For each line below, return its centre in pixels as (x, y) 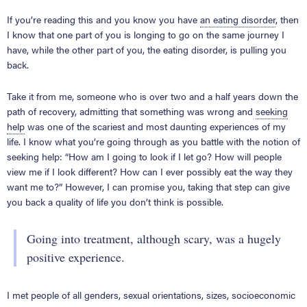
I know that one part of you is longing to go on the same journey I (146, 34)
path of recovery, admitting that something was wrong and (131, 111)
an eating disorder (238, 19)
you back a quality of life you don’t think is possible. (115, 201)
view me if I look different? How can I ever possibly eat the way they (150, 171)
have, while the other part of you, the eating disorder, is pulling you (147, 49)
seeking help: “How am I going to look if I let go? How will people (144, 156)
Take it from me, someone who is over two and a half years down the (152, 96)
